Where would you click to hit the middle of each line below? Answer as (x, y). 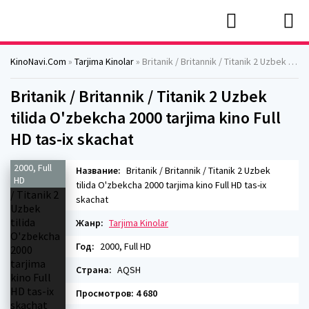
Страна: (94, 270)
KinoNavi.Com (38, 61)
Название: (98, 170)
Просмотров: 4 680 (117, 293)
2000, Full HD (124, 246)
